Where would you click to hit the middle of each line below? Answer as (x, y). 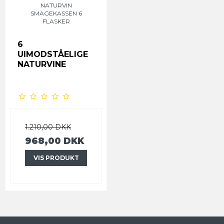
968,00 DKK (54, 140)
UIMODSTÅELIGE (53, 54)
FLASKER (56, 21)
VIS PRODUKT (56, 158)
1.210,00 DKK (48, 127)
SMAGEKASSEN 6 (56, 13)
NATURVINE (42, 64)
